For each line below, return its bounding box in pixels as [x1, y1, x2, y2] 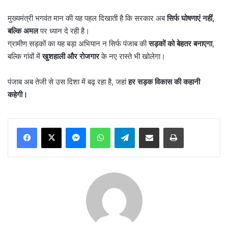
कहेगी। [8, 90, 27, 100]
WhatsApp [110, 123, 142, 132]
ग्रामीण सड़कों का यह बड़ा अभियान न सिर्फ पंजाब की [8, 39, 149, 49]
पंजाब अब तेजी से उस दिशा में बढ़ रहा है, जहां [8, 77, 128, 87]
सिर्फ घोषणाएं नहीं [167, 13, 212, 23]
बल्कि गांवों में [8, 51, 42, 62]
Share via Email [159, 123, 175, 132]
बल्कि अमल [8, 26, 38, 36]
